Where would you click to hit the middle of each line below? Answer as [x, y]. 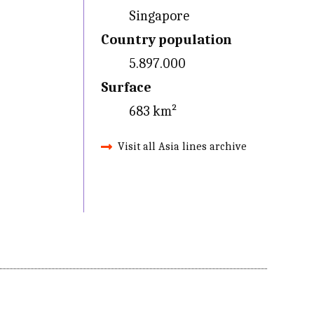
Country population [166, 40]
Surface [126, 87]
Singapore [159, 16]
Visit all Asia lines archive [182, 146]
